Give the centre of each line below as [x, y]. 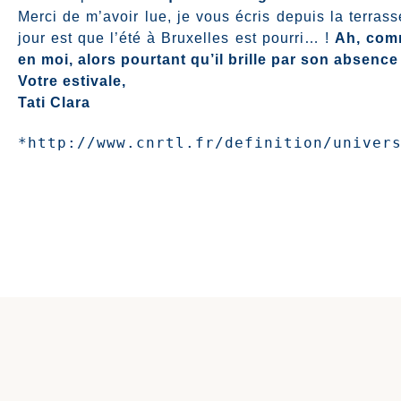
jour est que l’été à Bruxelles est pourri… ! [176, 38]
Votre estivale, [72, 81]
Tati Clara [54, 102]
